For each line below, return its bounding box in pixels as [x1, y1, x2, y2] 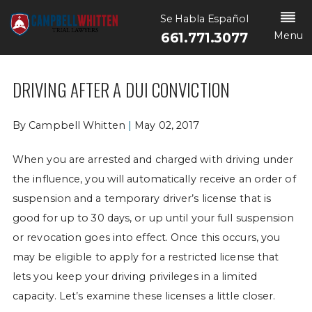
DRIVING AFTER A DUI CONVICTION [12, 77, 230, 103]
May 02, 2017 [134, 118, 200, 132]
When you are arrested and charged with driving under [12, 153, 294, 166]
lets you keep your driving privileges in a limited [12, 270, 257, 283]
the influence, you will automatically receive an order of [12, 173, 296, 186]
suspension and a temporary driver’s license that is [12, 192, 272, 205]
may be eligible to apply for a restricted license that [12, 251, 279, 264]
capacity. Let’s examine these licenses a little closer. [12, 290, 276, 303]
